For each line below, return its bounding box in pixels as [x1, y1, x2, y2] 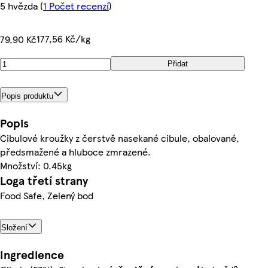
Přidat [167, 59, 188, 68]
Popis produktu [1, 91, 53, 100]
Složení [1, 223, 28, 232]
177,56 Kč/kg [36, 32, 90, 45]
